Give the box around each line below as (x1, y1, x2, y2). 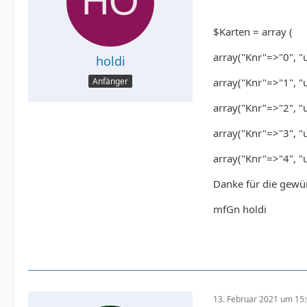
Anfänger (93, 75, 128, 88)
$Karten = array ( (213, 25, 293, 38)
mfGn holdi (213, 202, 267, 216)
